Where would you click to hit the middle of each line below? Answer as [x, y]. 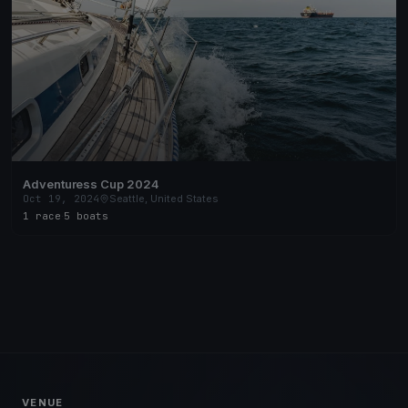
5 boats [86, 216]
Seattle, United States [164, 199]
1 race [42, 216]
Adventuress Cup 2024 [91, 184]
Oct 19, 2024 [61, 199]
